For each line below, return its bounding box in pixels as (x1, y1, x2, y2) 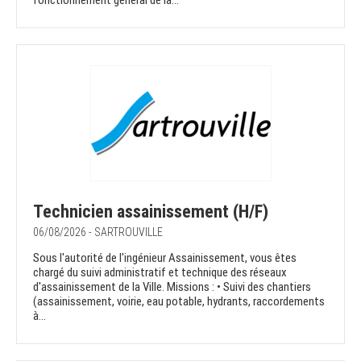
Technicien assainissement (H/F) (33, 201, 268, 222)
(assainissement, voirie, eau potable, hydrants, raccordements (33, 294, 325, 309)
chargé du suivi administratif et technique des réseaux (33, 265, 287, 280)
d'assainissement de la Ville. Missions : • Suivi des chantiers (33, 280, 311, 295)
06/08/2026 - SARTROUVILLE (33, 226, 163, 239)
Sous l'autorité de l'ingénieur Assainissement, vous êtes (33, 251, 297, 266)
